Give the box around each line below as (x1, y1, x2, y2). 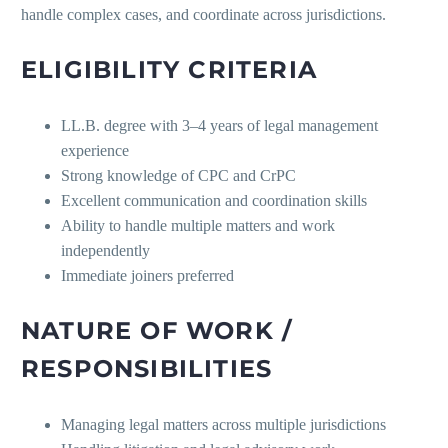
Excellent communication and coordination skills (61, 192, 367, 210)
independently (61, 242, 150, 260)
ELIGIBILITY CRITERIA (21, 55, 317, 85)
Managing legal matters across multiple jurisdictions (61, 416, 386, 434)
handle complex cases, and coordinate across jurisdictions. (21, 6, 386, 24)
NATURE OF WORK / (21, 316, 293, 346)
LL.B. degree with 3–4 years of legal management (61, 117, 378, 135)
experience (61, 142, 129, 160)
